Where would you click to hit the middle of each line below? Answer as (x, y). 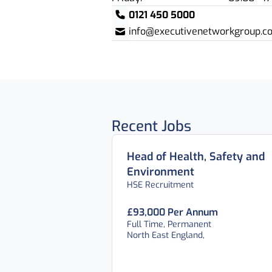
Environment (161, 172)
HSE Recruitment (160, 185)
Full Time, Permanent (169, 224)
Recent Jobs (151, 126)
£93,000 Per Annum (172, 212)
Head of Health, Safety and (196, 157)
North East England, (166, 235)
